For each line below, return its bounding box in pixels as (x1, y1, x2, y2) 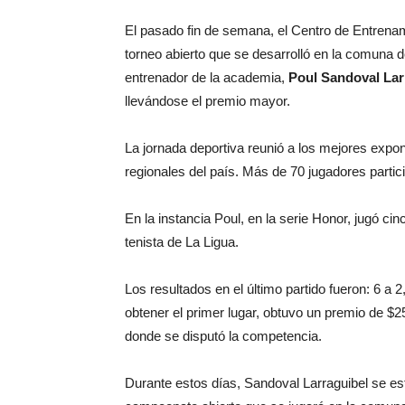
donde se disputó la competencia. (125, 327, 322, 344)
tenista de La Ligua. (125, 233, 239, 250)
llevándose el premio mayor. (125, 92, 290, 108)
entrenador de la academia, (125, 69, 288, 85)
